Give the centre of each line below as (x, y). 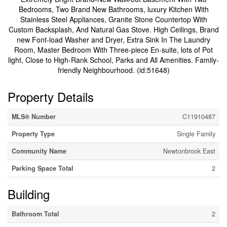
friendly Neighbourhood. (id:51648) (113, 70)
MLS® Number (34, 117)
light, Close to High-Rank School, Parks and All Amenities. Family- (113, 60)
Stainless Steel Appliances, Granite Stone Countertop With (113, 20)
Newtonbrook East (189, 151)
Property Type (33, 134)
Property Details (51, 97)
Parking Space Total (43, 168)
